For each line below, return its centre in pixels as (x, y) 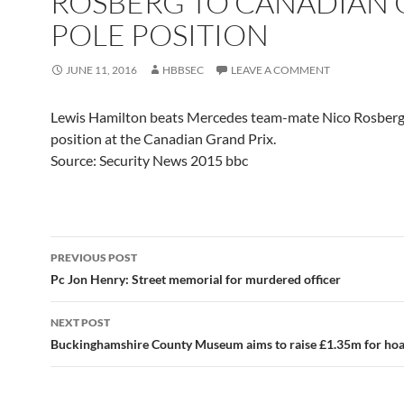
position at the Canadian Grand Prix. (163, 138)
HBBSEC (183, 70)
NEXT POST (80, 322)
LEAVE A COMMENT (280, 70)
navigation (106, 282)
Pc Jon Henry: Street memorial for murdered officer (196, 279)
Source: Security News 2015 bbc (149, 160)
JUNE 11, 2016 (101, 70)
